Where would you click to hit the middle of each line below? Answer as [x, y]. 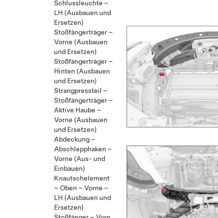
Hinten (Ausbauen [82, 71]
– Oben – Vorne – [81, 188]
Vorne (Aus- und [80, 159]
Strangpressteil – [81, 91]
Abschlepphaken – [83, 149]
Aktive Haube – [78, 110]
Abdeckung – [75, 139]
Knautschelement [82, 178]
